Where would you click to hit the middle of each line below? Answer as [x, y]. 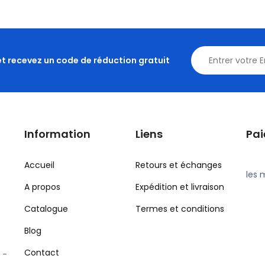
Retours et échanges [178, 165]
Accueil [40, 165]
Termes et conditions [180, 209]
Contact [42, 253]
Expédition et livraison [180, 187]
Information [58, 134]
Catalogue [46, 209]
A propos [43, 187]
